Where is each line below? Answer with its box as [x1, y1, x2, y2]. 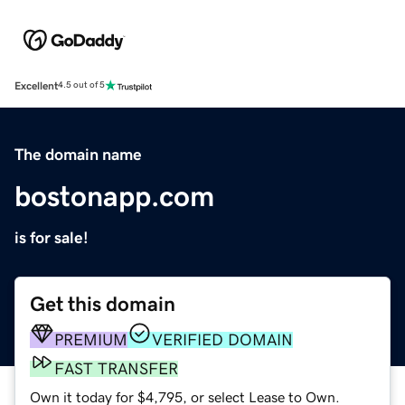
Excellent [14, 80, 58, 91]
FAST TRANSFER [54, 360, 178, 377]
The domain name [14, 146, 142, 163]
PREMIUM [54, 331, 127, 348]
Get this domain [30, 293, 175, 315]
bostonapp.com [14, 181, 214, 211]
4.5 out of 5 [58, 80, 105, 90]
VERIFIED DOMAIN [152, 331, 293, 348]
